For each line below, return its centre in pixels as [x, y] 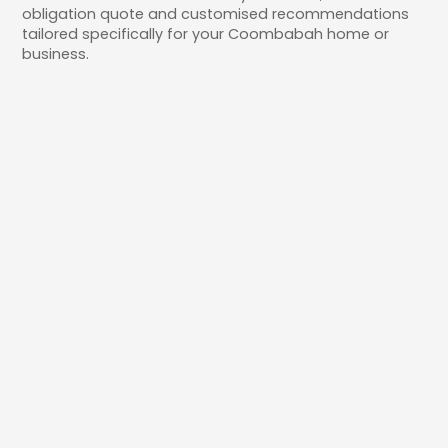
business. [56, 53]
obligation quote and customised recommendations [216, 13]
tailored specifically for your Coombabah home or [206, 33]
